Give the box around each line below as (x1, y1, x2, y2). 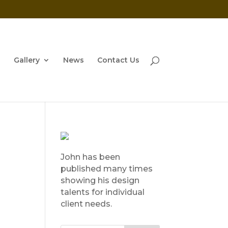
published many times (61, 164, 153, 174)
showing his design (61, 176, 140, 185)
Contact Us (97, 55, 139, 65)
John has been (61, 152, 121, 162)
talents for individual (61, 187, 145, 197)
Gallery (13, 55, 40, 65)
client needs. (61, 199, 112, 209)
